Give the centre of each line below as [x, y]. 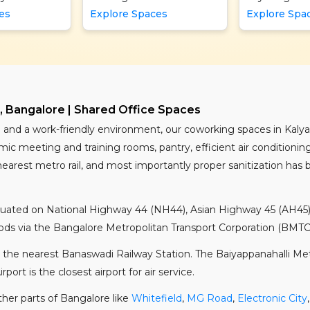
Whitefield [157, 298]
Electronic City [272, 298]
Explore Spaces [128, 14]
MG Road [210, 298]
